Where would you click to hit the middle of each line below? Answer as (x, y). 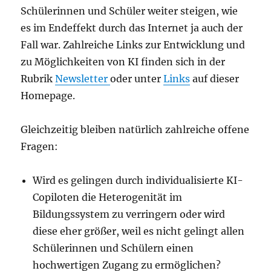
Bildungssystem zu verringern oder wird (129, 214)
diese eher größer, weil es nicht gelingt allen (139, 231)
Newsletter (83, 79)
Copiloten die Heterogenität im (108, 198)
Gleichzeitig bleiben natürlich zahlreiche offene (135, 130)
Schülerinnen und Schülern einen (113, 248)
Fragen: (40, 147)
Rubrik (38, 79)
